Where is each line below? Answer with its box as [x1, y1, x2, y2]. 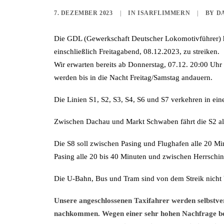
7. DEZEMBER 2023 [54, 9, 113, 16]
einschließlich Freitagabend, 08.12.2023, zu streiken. [54, 47, 219, 55]
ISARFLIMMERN [137, 9, 190, 16]
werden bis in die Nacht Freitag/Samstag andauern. [54, 73, 212, 81]
